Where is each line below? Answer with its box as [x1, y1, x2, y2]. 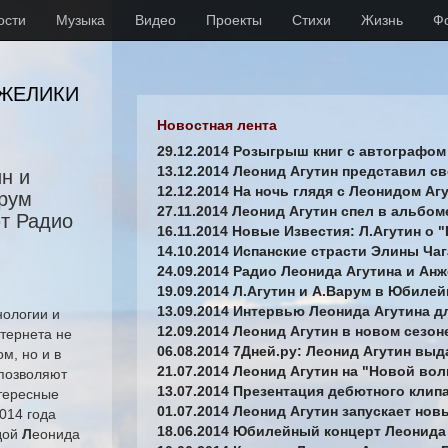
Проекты [206, 12, 262, 28]
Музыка [56, 12, 105, 28]
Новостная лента [157, 117, 277, 133]
